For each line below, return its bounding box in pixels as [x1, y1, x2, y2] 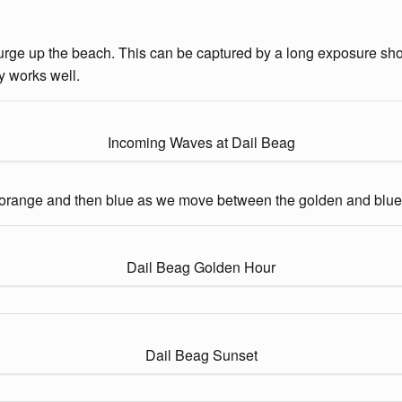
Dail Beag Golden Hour [127, 256, 275, 277]
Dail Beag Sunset [144, 344, 258, 365]
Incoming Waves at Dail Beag [107, 131, 295, 153]
